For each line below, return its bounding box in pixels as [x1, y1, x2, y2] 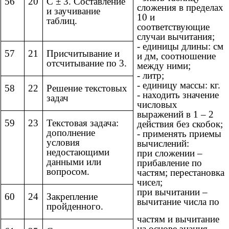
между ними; [137, 60, 191, 72]
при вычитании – [137, 187, 208, 198]
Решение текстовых [47, 83, 127, 94]
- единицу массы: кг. [137, 80, 220, 91]
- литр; [137, 70, 164, 81]
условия [47, 137, 80, 148]
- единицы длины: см [137, 41, 223, 52]
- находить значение [137, 89, 219, 101]
